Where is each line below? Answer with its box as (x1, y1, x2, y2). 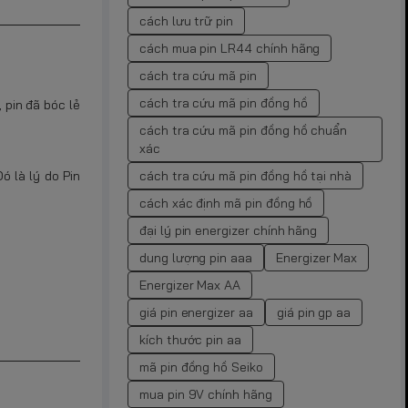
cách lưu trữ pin (139, 12, 234, 29)
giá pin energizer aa (139, 303, 253, 321)
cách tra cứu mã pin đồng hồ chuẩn (139, 121, 348, 138)
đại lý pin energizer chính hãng (139, 221, 318, 239)
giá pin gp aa (276, 303, 352, 321)
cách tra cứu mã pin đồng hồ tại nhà (139, 167, 352, 184)
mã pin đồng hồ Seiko (139, 358, 263, 375)
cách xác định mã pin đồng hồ (139, 194, 313, 211)
